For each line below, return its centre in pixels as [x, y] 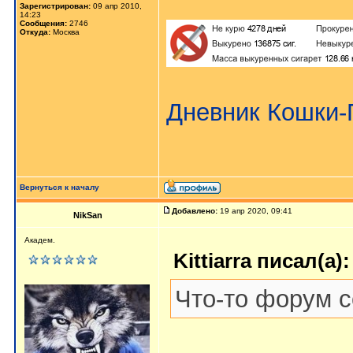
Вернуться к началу [59, 187]
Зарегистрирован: [55, 6]
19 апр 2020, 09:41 [256, 211]
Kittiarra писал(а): [262, 261]
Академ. [40, 240]
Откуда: [35, 32]
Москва [65, 32]
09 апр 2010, [116, 6]
